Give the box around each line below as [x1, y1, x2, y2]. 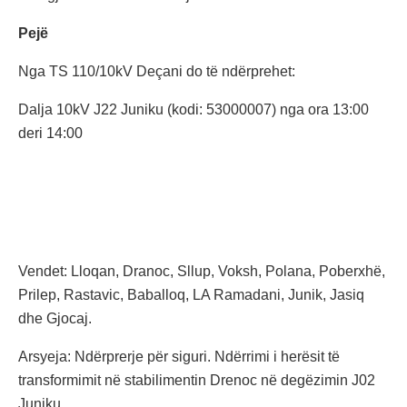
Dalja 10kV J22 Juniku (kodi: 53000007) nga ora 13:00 [18, 102, 369, 118]
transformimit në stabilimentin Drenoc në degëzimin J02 [18, 372, 375, 389]
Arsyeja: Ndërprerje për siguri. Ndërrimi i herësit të [18, 349, 340, 365]
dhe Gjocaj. [18, 311, 92, 327]
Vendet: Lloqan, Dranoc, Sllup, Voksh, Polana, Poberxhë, [18, 263, 385, 280]
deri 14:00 [18, 125, 83, 142]
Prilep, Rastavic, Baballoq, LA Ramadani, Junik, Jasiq [18, 287, 364, 303]
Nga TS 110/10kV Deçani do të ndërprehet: [18, 64, 295, 80]
